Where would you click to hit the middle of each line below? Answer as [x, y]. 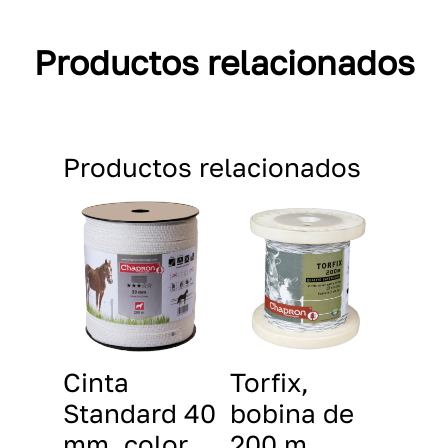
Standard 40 [139, 413]
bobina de [292, 413]
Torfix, [270, 382]
